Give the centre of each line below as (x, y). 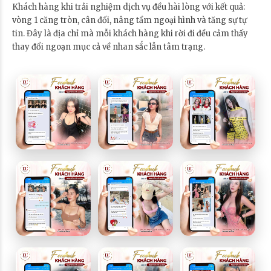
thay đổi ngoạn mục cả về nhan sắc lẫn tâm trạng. (109, 47)
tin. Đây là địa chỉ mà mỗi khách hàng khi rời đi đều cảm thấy (130, 33)
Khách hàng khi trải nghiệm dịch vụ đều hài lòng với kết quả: (129, 7)
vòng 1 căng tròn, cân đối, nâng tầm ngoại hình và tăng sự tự (129, 20)
